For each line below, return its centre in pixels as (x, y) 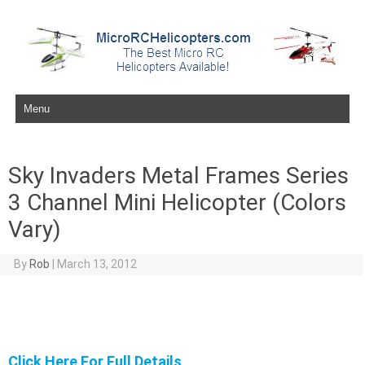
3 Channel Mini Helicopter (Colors (177, 202)
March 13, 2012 (97, 264)
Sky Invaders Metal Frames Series (178, 176)
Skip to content (52, 97)
